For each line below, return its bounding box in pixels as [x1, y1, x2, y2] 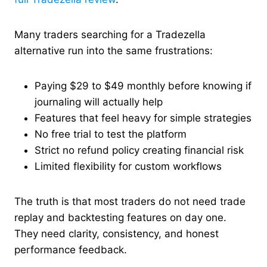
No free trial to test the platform [35, 128, 187, 141]
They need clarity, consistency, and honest [14, 228, 219, 240]
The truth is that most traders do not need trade [14, 195, 246, 208]
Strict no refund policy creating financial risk [35, 144, 244, 157]
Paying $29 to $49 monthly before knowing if [35, 80, 252, 92]
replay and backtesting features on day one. [14, 212, 226, 224]
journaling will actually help [35, 96, 163, 108]
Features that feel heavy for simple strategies [35, 112, 252, 125]
